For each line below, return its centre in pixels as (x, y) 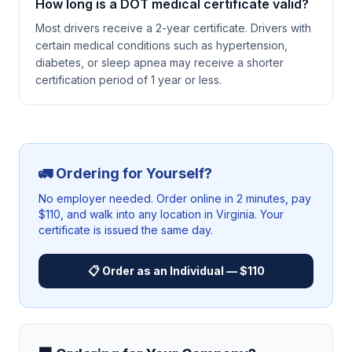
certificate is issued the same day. (126, 230)
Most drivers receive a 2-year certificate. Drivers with (173, 28)
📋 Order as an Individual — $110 (176, 271)
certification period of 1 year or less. (128, 80)
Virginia (235, 214)
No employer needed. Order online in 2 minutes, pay (175, 198)
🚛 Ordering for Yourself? (125, 173)
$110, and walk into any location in (127, 214)
